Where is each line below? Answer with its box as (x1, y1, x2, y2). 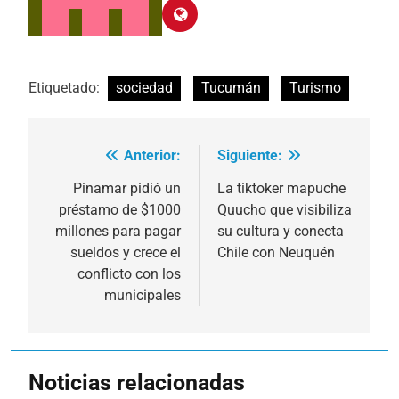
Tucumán (201, 78, 261, 96)
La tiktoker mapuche (217, 179, 346, 197)
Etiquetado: (28, 78, 103, 96)
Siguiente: (217, 146, 282, 164)
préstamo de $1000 (59, 200, 181, 218)
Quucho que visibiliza (217, 200, 352, 218)
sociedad (116, 78, 173, 96)
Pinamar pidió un (73, 179, 181, 197)
